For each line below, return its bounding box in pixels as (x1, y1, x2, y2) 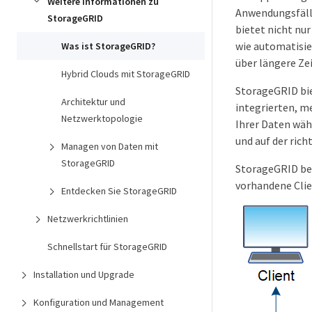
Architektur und (61, 95, 125, 108)
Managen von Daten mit (61, 140, 158, 153)
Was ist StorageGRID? (61, 40, 155, 52)
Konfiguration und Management (33, 296, 164, 309)
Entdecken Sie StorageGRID (61, 185, 177, 197)
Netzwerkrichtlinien (47, 212, 128, 225)
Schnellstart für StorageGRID (47, 240, 167, 253)
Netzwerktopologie (61, 112, 143, 125)
